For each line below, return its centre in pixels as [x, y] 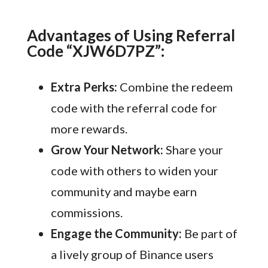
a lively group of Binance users [132, 255]
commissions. [86, 213]
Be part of [209, 234]
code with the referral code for [134, 108]
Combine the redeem [175, 87]
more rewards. [89, 129]
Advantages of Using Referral [131, 36]
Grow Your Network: [107, 150]
